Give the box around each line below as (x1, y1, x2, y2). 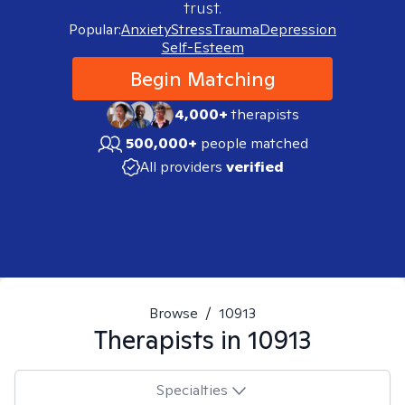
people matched (201, 134, 308, 153)
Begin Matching (129, 66, 276, 91)
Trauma (212, 20, 259, 39)
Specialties (155, 380, 228, 400)
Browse (149, 304, 198, 323)
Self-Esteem (161, 38, 244, 57)
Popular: (69, 20, 121, 39)
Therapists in (94, 323, 248, 356)
